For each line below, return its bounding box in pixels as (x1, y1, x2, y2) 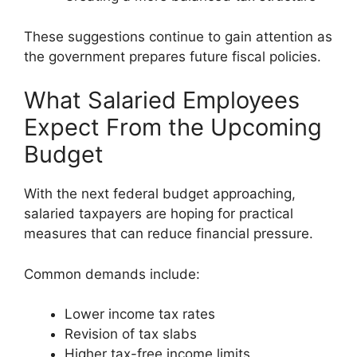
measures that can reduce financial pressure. (24, 226, 313, 242)
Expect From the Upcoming (24, 113, 322, 142)
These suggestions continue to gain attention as (24, 28, 332, 45)
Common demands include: (24, 265, 200, 282)
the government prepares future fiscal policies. (24, 48, 321, 65)
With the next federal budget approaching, (24, 186, 296, 202)
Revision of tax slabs (65, 326, 197, 343)
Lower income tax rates (65, 306, 215, 323)
